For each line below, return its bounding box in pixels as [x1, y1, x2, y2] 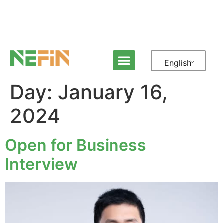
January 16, [58, 80, 168, 104]
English [164, 57, 191, 68]
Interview [5, 154, 78, 174]
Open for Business [5, 135, 146, 155]
